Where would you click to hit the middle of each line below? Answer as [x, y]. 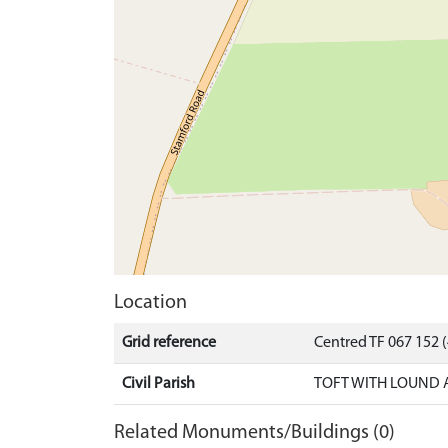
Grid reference [169, 343]
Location [150, 303]
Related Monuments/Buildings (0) [254, 433]
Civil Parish [158, 384]
